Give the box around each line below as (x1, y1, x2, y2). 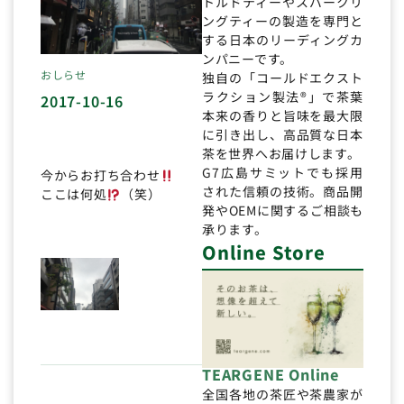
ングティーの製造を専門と (202, 12, 363, 31)
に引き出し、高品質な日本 (202, 125, 363, 144)
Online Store (202, 239, 326, 266)
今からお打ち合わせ (41, 166, 161, 185)
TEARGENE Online (202, 363, 339, 386)
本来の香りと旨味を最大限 (202, 106, 363, 125)
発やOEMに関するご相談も (202, 201, 363, 220)
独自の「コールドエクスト (202, 69, 363, 87)
